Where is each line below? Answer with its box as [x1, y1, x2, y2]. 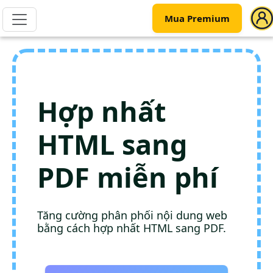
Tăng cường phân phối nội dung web [37, 208, 227, 222]
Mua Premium [165, 12, 230, 24]
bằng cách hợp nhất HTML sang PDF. [37, 221, 226, 235]
